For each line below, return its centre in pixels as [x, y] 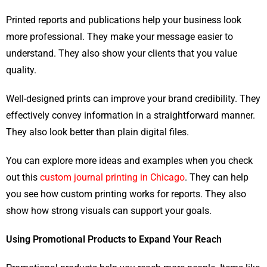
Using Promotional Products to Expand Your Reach [114, 240]
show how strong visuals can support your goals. [109, 211]
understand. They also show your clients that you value [122, 54]
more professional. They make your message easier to [119, 37]
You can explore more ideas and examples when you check [129, 161]
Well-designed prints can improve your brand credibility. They [133, 99]
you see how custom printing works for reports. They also [126, 194]
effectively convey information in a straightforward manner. [131, 116]
